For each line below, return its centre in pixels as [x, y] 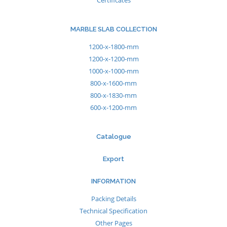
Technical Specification [113, 211]
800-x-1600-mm [113, 83]
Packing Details [113, 199]
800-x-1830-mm [113, 95]
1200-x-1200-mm [113, 59]
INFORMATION [113, 181]
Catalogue [113, 137]
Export [113, 159]
